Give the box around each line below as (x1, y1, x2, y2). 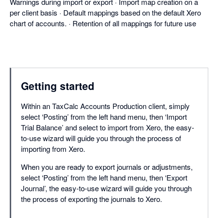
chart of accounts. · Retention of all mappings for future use (10, 18, 196, 29)
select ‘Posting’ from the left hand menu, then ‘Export (21, 172, 187, 183)
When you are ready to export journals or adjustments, (21, 162, 193, 172)
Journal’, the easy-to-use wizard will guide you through (21, 183, 192, 194)
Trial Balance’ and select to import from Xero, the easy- (21, 122, 194, 133)
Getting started (21, 78, 94, 93)
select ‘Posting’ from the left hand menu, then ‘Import (21, 111, 187, 122)
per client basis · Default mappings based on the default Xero (10, 7, 201, 18)
